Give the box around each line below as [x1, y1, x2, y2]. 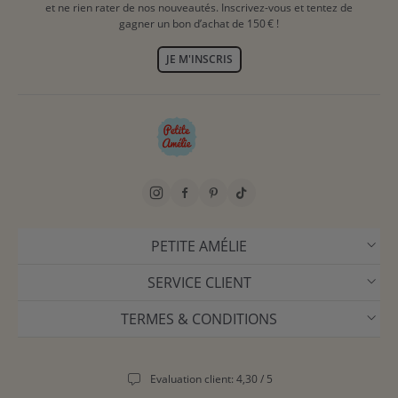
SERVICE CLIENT [147, 272, 251, 292]
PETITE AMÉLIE [151, 235, 247, 256]
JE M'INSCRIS [165, 52, 233, 67]
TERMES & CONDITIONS [121, 308, 277, 329]
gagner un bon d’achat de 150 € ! [119, 16, 279, 31]
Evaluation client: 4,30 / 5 [150, 370, 273, 386]
